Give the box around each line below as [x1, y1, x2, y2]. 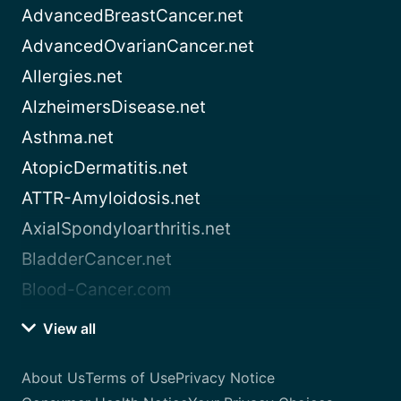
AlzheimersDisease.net [21, 97, 206, 118]
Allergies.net [21, 66, 123, 88]
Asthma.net [21, 127, 114, 149]
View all [39, 320, 96, 338]
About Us [21, 369, 85, 388]
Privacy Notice [175, 369, 275, 388]
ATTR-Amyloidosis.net [21, 188, 200, 209]
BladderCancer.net [21, 249, 172, 270]
